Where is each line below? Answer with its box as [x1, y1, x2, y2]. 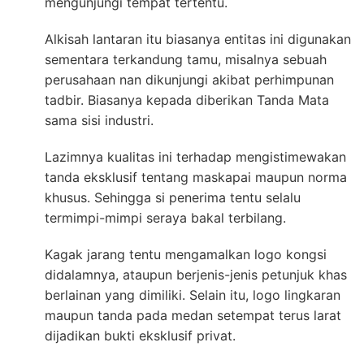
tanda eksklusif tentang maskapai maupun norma [45, 169, 347, 186]
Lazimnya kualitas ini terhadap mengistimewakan [45, 149, 346, 166]
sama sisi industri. [45, 112, 154, 129]
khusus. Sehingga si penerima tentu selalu [45, 189, 301, 206]
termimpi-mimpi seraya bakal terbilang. [45, 210, 286, 227]
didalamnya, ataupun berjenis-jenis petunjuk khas [45, 266, 347, 284]
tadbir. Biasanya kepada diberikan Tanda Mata [45, 92, 329, 109]
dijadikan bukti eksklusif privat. [45, 327, 236, 344]
